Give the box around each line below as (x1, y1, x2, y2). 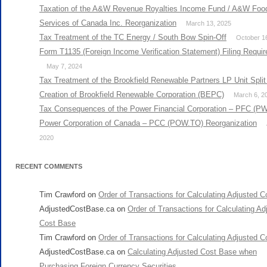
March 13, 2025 (186, 19, 231, 27)
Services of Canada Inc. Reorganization (39, 18, 176, 27)
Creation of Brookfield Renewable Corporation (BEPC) (39, 89, 224, 99)
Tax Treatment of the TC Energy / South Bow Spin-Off (39, 32, 226, 42)
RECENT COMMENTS (15, 162, 82, 170)
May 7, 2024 (46, 62, 82, 70)
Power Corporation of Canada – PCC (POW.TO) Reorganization (39, 118, 257, 128)
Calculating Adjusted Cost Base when (128, 247, 257, 256)
